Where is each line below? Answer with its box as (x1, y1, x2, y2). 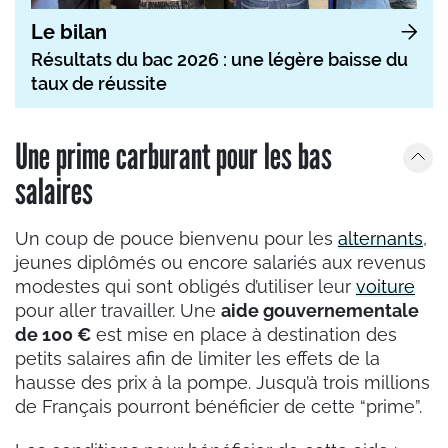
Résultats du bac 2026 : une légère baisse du (31, 48, 408, 70)
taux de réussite (31, 72, 167, 94)
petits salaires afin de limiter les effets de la (15, 347, 380, 369)
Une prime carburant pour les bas (15, 133, 332, 177)
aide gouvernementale (221, 299, 419, 321)
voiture (356, 275, 415, 297)
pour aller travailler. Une (15, 299, 221, 321)
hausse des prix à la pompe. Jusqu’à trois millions (15, 371, 430, 393)
